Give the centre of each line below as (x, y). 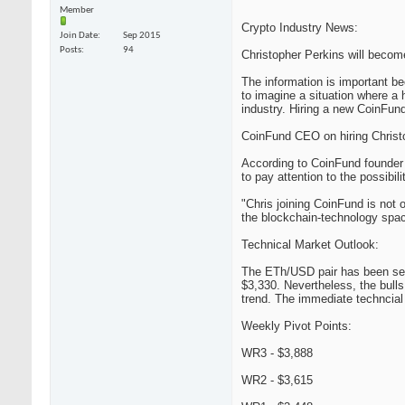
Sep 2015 (142, 36)
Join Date (79, 36)
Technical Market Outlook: (310, 245)
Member (77, 11)
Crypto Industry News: (300, 28)
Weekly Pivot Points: (297, 326)
